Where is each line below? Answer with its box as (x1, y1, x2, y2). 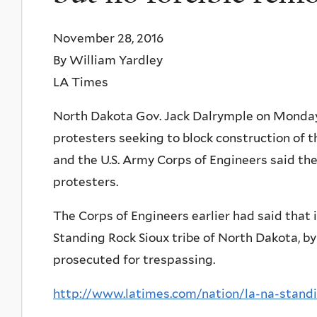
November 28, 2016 (53, 30, 163, 45)
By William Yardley (53, 52, 163, 67)
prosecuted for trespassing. (53, 252, 215, 267)
